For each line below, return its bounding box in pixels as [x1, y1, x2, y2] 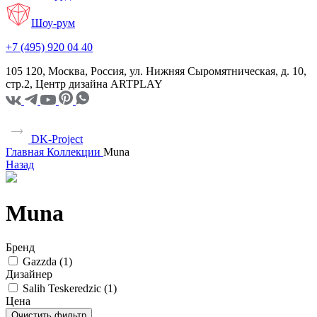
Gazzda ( [23, 255, 63, 268]
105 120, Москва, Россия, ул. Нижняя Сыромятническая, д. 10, [6, 64, 306, 77]
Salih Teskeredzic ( [23, 282, 108, 295]
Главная [6, 145, 44, 158]
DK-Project [28, 132, 83, 145]
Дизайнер [6, 268, 52, 281]
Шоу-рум [31, 16, 75, 29]
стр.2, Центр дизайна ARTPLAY [6, 77, 163, 90]
